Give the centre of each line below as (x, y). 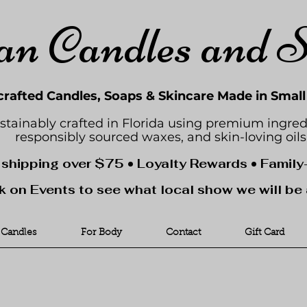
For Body (101, 233)
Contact (183, 233)
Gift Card (265, 233)
